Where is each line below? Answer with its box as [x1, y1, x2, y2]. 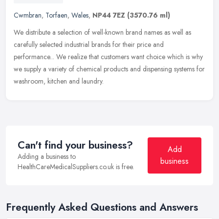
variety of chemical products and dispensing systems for [48, 64, 205, 74]
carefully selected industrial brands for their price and [14, 39, 164, 49]
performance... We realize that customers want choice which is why [14, 51, 203, 62]
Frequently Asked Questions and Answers [6, 199, 198, 215]
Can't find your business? [18, 137, 133, 153]
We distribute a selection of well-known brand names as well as [14, 27, 191, 37]
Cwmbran [14, 10, 42, 20]
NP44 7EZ [92, 10, 125, 20]
